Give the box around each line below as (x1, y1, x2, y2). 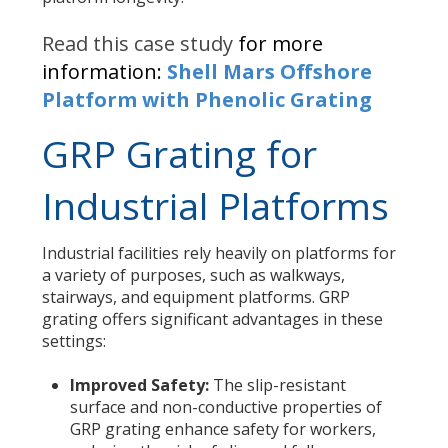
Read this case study (42, 30, 234, 58)
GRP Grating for (42, 128, 318, 180)
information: (42, 58, 168, 86)
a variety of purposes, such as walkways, (42, 264, 346, 287)
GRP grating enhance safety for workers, (69, 418, 376, 441)
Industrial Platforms (42, 180, 390, 232)
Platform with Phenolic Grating (42, 86, 373, 114)
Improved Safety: (69, 374, 209, 397)
